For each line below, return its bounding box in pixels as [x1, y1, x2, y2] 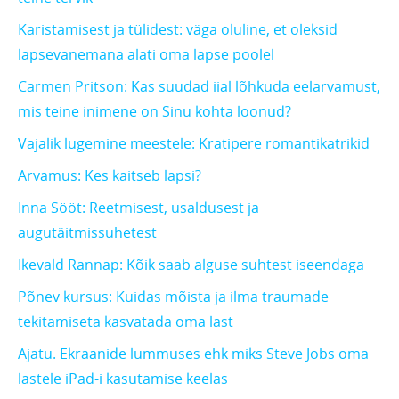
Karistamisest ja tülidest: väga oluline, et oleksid [18, 20, 338, 40]
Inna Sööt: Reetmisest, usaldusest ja [18, 198, 259, 218]
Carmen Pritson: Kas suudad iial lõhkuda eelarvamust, [18, 77, 380, 97]
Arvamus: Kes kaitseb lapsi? [18, 166, 201, 186]
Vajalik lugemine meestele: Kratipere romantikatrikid [18, 134, 370, 154]
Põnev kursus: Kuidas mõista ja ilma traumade [18, 287, 329, 307]
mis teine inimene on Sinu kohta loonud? [18, 102, 291, 122]
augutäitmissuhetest [18, 223, 157, 243]
